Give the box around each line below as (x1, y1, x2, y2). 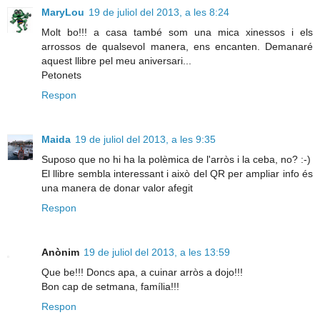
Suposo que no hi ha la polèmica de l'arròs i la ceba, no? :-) (41, 153, 311, 165)
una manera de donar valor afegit (41, 181, 193, 194)
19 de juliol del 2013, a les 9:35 (75, 133, 216, 145)
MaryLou (41, 6, 84, 18)
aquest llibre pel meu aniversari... (41, 54, 191, 66)
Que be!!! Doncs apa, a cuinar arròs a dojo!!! (41, 266, 243, 278)
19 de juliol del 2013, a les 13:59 (84, 246, 230, 258)
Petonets (41, 69, 81, 81)
